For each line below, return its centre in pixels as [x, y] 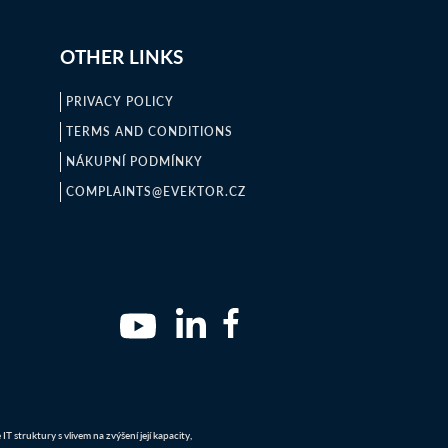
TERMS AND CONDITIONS [149, 131]
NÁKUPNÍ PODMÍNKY [134, 161]
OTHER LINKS [121, 56]
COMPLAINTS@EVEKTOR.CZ [155, 191]
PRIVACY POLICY [119, 101]
